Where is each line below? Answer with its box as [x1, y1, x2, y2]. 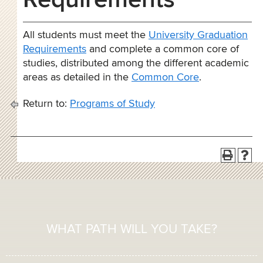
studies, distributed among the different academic [23, 58, 249, 69]
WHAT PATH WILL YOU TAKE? [46, 222, 217, 236]
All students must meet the [23, 30, 149, 41]
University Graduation [149, 30, 248, 41]
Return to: [20, 99, 70, 109]
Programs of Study [70, 99, 155, 109]
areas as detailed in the [23, 72, 131, 83]
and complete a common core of [86, 44, 239, 55]
